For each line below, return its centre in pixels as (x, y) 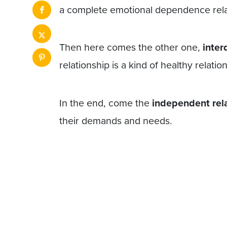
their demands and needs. (116, 121)
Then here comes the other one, (131, 48)
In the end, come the (106, 103)
